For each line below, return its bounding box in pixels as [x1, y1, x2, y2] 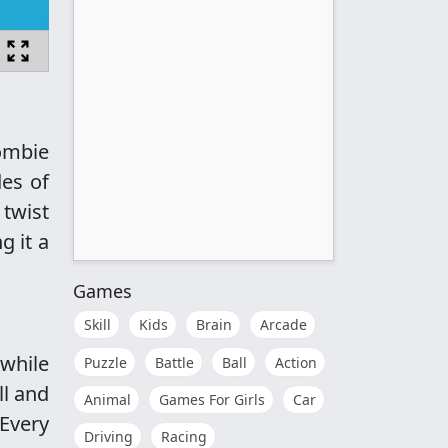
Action [275, 352, 317, 372]
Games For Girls [159, 389, 265, 409]
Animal [84, 389, 131, 409]
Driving [84, 427, 133, 446]
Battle [155, 352, 194, 372]
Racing [161, 427, 207, 446]
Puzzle [84, 352, 127, 372]
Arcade [260, 315, 307, 335]
